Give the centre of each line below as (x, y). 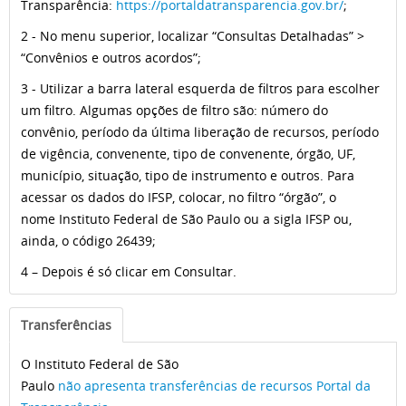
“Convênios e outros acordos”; (111, 58)
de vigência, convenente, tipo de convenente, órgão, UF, (188, 154)
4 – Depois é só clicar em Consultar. (129, 271)
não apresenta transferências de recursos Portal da (214, 386)
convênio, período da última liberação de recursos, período (200, 132)
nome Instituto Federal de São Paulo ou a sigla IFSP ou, (186, 219)
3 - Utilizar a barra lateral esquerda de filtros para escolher (200, 88)
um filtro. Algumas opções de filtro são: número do (174, 110)
